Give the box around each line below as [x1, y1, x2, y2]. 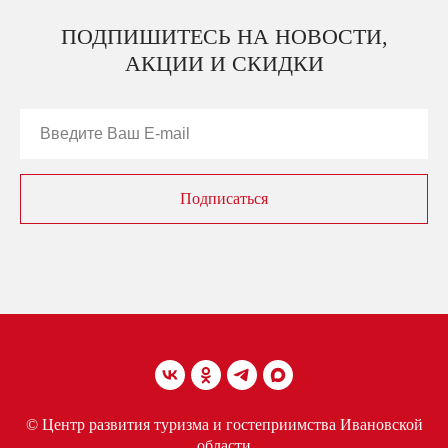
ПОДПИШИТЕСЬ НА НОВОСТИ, [60, 24, 388, 50]
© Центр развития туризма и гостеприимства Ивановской [25, 415, 423, 433]
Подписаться [180, 190, 268, 208]
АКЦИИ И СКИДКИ [124, 51, 324, 77]
